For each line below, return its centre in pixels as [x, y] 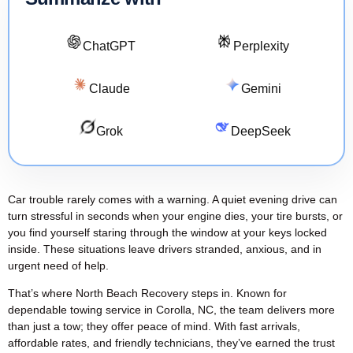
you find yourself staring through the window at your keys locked [167, 232]
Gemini [261, 88]
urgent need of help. [58, 265]
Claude [109, 88]
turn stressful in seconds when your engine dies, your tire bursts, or [175, 216]
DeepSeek [261, 131]
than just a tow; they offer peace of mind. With [124, 327]
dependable [39, 310]
